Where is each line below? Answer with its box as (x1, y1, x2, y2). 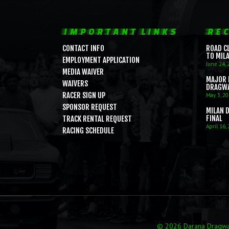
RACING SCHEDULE (62, 125, 114, 135)
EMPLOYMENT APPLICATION (62, 55, 140, 65)
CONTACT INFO (62, 43, 104, 53)
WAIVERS (62, 78, 88, 88)
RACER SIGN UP (62, 90, 105, 100)
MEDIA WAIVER (62, 66, 104, 77)
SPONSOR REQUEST (62, 102, 117, 112)
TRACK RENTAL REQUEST (62, 113, 132, 124)
